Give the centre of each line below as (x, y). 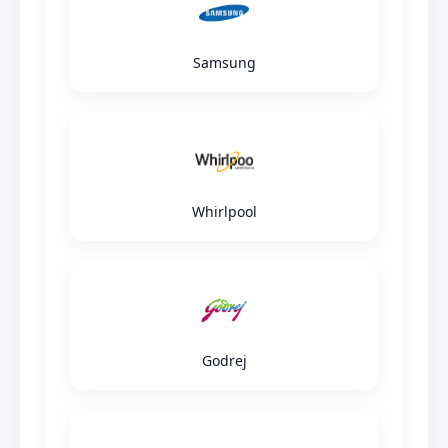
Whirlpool (224, 211)
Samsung (224, 62)
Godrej (224, 360)
